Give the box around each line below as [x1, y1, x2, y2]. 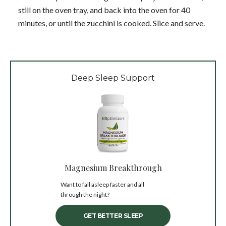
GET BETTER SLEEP [83, 211, 143, 219]
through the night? [61, 190, 109, 198]
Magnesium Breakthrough [64, 162, 162, 173]
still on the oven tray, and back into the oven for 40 [18, 5, 190, 15]
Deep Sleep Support [71, 73, 155, 83]
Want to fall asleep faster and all [61, 180, 144, 188]
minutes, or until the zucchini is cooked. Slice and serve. [18, 18, 205, 28]
